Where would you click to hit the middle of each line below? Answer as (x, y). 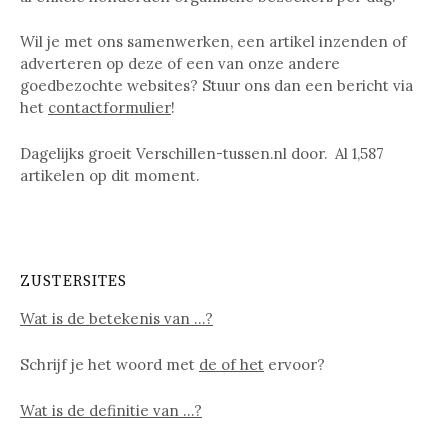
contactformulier (109, 108)
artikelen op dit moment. (109, 176)
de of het (231, 364)
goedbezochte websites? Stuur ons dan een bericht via (216, 86)
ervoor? (294, 364)
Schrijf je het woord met (109, 364)
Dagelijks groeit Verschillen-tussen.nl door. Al (186, 154)
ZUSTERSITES (74, 281)
